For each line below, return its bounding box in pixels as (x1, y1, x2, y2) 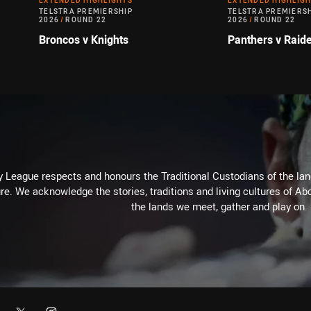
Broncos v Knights (39, 32, 128, 48)
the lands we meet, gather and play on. (131, 199, 308, 214)
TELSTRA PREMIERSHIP (39, 7, 133, 17)
